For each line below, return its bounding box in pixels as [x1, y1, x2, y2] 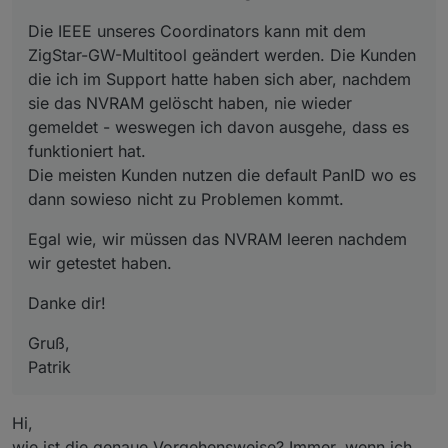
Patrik [28, 357, 71, 378]
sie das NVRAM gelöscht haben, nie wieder [28, 93, 352, 114]
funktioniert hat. [28, 141, 146, 162]
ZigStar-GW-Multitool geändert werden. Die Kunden [28, 45, 416, 66]
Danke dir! [28, 293, 106, 314]
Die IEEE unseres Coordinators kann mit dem [28, 21, 366, 42]
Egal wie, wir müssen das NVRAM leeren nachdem [28, 229, 407, 250]
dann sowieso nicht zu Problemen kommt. [28, 189, 344, 210]
